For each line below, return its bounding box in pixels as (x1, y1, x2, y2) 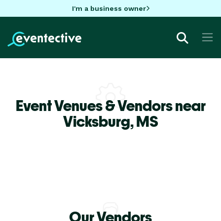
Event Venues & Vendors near (15, 96, 206, 114)
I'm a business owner (72, 4, 146, 12)
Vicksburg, (63, 112, 136, 130)
